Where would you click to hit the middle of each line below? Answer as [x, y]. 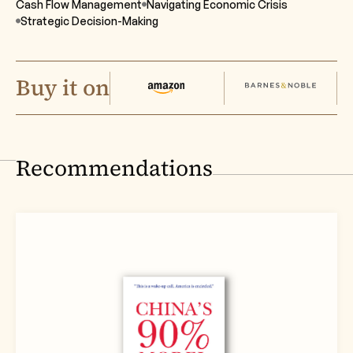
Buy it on [63, 87]
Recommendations [114, 168]
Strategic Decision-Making [89, 21]
